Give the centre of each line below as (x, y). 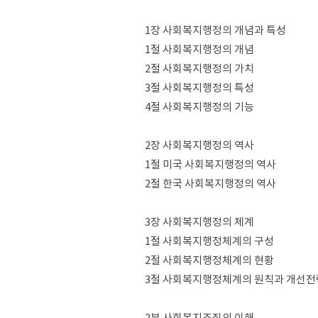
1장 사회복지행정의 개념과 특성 (215, 30)
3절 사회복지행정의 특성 (199, 88)
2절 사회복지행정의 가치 (199, 68)
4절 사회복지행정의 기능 (199, 107)
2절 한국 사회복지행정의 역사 (210, 183)
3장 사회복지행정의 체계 (199, 222)
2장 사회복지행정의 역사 (199, 145)
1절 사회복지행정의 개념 (199, 49)
